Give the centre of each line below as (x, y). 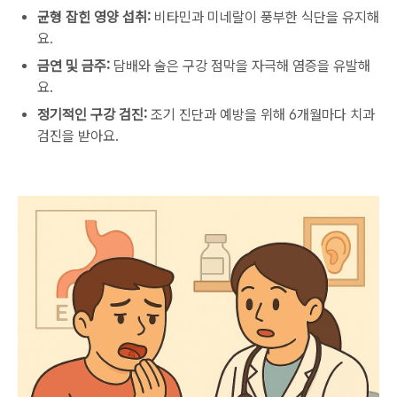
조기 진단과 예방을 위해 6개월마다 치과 (261, 115)
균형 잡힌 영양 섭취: (94, 17)
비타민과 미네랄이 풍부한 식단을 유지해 (265, 17)
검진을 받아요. (78, 136)
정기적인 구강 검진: (92, 115)
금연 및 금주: (74, 66)
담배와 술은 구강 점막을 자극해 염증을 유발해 (240, 66)
